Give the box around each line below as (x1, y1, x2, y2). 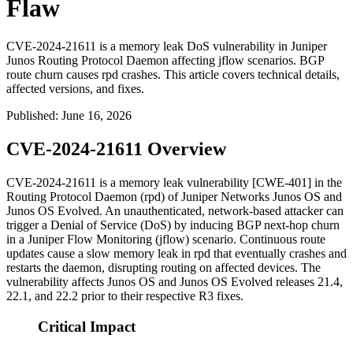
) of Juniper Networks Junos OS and (161, 190, 342, 204)
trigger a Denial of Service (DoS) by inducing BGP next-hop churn (6, 218, 340, 232)
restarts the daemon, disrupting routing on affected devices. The (6, 261, 321, 275)
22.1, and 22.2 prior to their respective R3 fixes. (6, 289, 243, 303)
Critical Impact (38, 318, 136, 335)
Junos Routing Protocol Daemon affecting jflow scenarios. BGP (6, 54, 324, 68)
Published (6, 109, 55, 123)
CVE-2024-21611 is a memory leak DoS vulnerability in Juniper (6, 39, 327, 54)
